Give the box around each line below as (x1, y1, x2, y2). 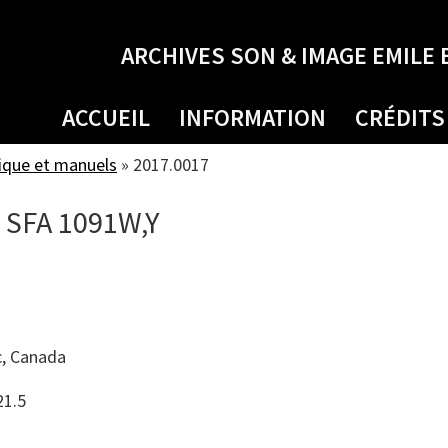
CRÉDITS (355, 102, 445, 133)
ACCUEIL (62, 102, 150, 133)
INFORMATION (179, 102, 326, 133)
